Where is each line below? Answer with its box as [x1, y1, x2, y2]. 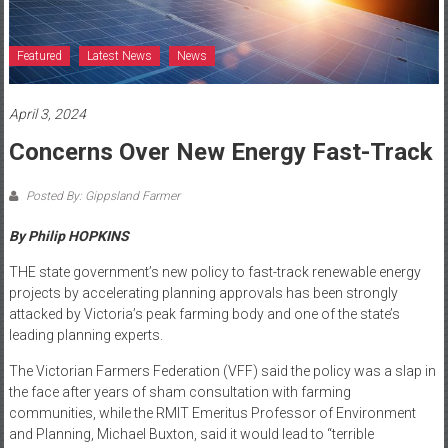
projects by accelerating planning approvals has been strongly [8, 285, 398, 302]
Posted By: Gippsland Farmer [22, 189, 180, 204]
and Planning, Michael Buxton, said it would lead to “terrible [8, 426, 374, 443]
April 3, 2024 [8, 106, 86, 123]
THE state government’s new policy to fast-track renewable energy [8, 264, 421, 281]
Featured [16, 49, 62, 64]
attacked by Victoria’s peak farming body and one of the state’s [8, 306, 400, 323]
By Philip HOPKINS [8, 228, 129, 245]
